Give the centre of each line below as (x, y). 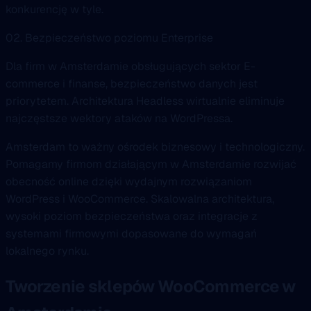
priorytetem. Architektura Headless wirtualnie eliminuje (145, 101)
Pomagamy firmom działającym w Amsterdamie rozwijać (151, 165)
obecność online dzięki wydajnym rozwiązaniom (129, 182)
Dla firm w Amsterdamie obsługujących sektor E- (131, 67)
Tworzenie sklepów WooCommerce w (151, 287)
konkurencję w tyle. (54, 10)
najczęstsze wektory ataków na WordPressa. (119, 119)
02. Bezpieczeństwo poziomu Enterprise (109, 38)
